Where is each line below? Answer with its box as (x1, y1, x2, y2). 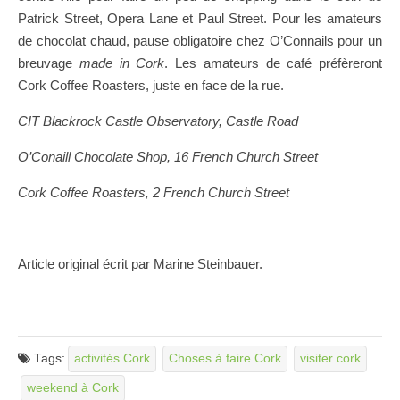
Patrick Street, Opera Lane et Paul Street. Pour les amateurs (18, 10, 382, 26)
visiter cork (300, 352, 361, 366)
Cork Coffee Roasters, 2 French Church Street (18, 184, 289, 200)
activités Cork (74, 352, 150, 366)
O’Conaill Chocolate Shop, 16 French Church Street (18, 148, 318, 164)
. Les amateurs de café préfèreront (164, 54, 382, 71)
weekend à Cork (27, 381, 119, 396)
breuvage (18, 54, 79, 71)
